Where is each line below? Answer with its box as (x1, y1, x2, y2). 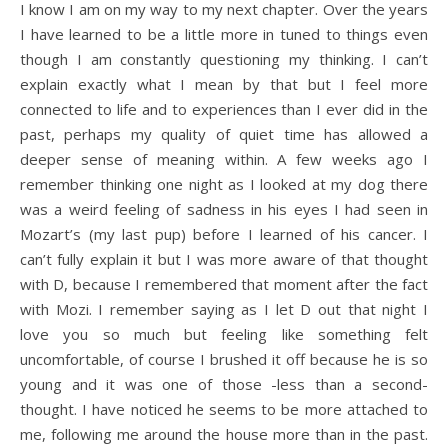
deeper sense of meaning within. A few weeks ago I (20, 148, 428, 169)
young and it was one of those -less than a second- (20, 373, 428, 394)
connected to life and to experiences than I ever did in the (20, 98, 428, 119)
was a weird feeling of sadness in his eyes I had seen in (20, 198, 428, 219)
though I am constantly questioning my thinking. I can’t (20, 48, 428, 69)
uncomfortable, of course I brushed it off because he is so (20, 348, 428, 369)
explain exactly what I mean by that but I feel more (20, 73, 428, 94)
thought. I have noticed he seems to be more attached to (20, 398, 428, 419)
